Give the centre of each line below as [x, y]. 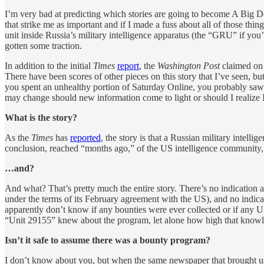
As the [18, 137]
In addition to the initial [49, 65]
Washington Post [189, 65]
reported [85, 137]
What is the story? [41, 117]
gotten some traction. [43, 45]
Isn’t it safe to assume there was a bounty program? [108, 240]
